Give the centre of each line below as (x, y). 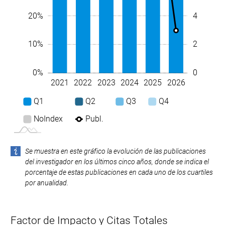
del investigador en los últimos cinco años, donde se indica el (117, 162)
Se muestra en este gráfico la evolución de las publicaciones (115, 151)
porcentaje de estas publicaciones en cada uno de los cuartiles (119, 173)
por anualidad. (46, 183)
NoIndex (48, 119)
